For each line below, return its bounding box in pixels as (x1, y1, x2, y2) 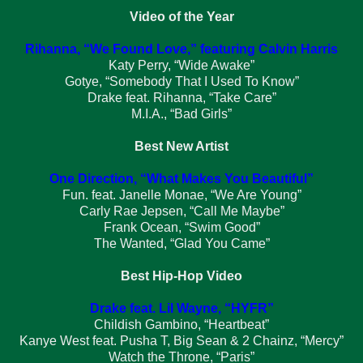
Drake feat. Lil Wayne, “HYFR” (89, 301, 274, 315)
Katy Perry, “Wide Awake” (109, 58, 254, 72)
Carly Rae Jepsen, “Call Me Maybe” (79, 203, 284, 218)
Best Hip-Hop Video (121, 268, 242, 283)
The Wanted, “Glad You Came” (93, 236, 270, 250)
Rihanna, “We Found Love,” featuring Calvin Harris (25, 41, 338, 56)
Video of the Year (129, 9, 234, 23)
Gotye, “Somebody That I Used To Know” (64, 74, 299, 88)
